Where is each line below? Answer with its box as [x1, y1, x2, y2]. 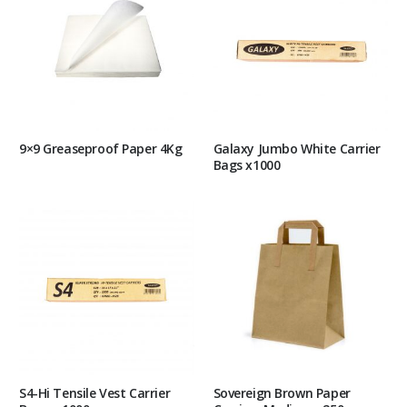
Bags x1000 [213, 156, 281, 174]
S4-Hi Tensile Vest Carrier [19, 384, 171, 402]
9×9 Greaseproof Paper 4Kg [19, 140, 183, 158]
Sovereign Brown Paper [213, 384, 351, 402]
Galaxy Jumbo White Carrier [213, 140, 381, 158]
